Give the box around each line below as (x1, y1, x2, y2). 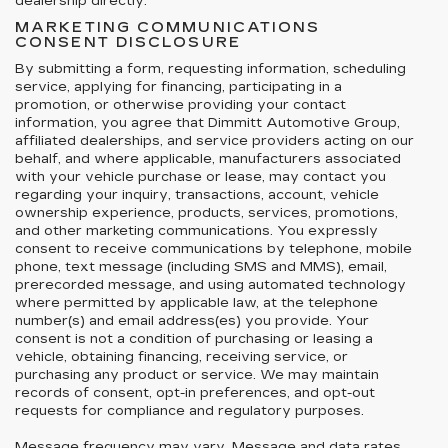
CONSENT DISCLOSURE (15, 34, 241, 51)
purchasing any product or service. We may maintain (15, 367, 379, 383)
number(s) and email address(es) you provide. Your (15, 313, 369, 329)
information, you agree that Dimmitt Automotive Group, (15, 115, 400, 131)
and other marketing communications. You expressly (15, 223, 378, 239)
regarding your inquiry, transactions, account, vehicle (15, 187, 379, 203)
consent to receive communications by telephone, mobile (15, 241, 412, 257)
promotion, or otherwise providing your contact (15, 97, 346, 113)
